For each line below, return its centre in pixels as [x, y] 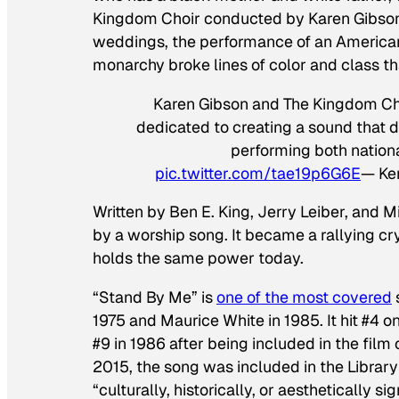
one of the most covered [304, 297]
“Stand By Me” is [155, 297]
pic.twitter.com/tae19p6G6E [258, 173]
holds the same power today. [198, 258]
